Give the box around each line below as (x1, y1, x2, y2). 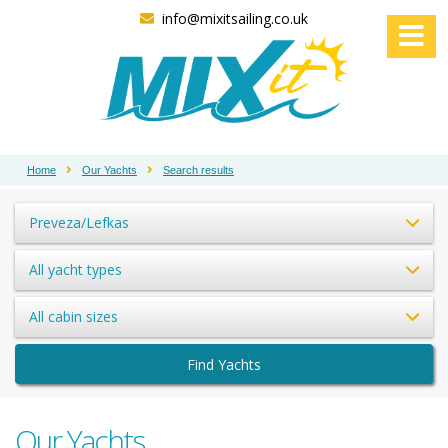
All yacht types (29, 259, 122, 279)
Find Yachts (187, 354, 261, 374)
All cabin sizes (29, 306, 118, 326)
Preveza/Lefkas (29, 212, 129, 232)
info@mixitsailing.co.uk (162, 9, 308, 28)
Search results (163, 163, 234, 176)
